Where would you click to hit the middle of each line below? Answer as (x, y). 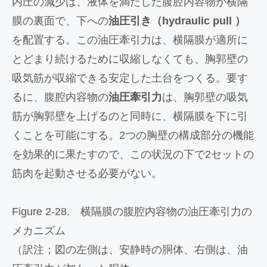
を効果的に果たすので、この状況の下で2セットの (133, 154)
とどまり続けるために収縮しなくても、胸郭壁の (130, 59)
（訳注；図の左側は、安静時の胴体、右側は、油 (130, 250)
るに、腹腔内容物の (60, 97)
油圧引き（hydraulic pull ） (177, 21)
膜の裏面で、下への (60, 21)
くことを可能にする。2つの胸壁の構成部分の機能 (133, 135)
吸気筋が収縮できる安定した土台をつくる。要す (130, 78)
